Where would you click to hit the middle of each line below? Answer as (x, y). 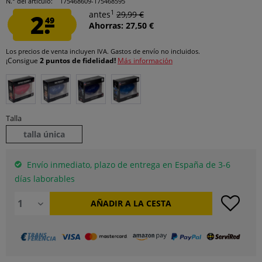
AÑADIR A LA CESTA (131, 203)
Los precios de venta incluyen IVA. (58, 51)
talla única (44, 134)
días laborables (45, 179)
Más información (145, 61)
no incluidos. (180, 51)
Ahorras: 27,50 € (121, 25)
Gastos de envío (135, 51)
